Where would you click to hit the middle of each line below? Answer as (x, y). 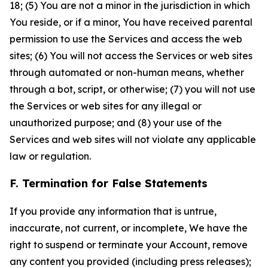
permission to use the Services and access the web (126, 39)
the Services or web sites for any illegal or (106, 106)
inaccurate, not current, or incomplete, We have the (129, 228)
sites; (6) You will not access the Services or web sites (131, 56)
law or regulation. (50, 156)
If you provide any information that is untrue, (113, 211)
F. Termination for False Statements (109, 183)
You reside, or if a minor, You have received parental (131, 22)
